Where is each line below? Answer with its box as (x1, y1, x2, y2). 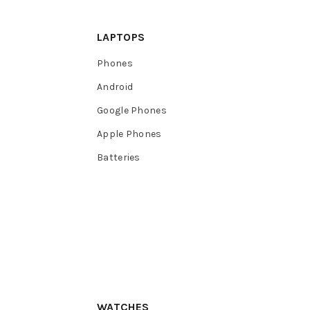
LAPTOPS (97, 30, 145, 44)
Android (97, 80, 134, 93)
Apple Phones (97, 127, 162, 140)
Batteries (97, 151, 140, 163)
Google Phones (97, 104, 167, 116)
